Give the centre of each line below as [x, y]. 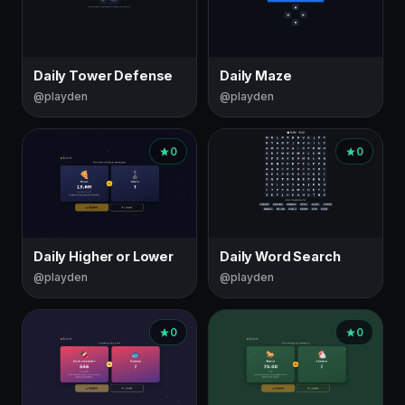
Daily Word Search [280, 256]
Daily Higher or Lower [104, 256]
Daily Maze [256, 75]
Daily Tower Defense [104, 75]
